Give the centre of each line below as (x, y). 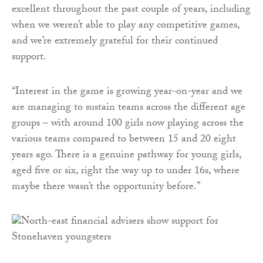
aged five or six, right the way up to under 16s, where (126, 172)
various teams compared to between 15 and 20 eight (124, 140)
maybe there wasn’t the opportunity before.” (106, 188)
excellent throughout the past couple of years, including (131, 11)
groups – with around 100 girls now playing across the (128, 124)
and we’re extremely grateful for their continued (115, 42)
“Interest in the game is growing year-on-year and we (127, 93)
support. (29, 58)
